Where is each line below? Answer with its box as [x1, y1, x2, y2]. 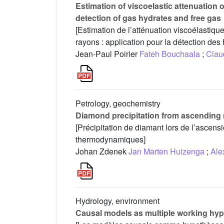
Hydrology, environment [75, 195, 159, 207]
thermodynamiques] [75, 133, 145, 145]
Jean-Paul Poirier [75, 48, 139, 60]
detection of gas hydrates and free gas [75, 12, 221, 24]
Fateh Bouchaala [139, 48, 200, 60]
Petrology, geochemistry [75, 97, 160, 109]
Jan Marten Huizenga [128, 145, 204, 157]
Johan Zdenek [75, 145, 128, 157]
